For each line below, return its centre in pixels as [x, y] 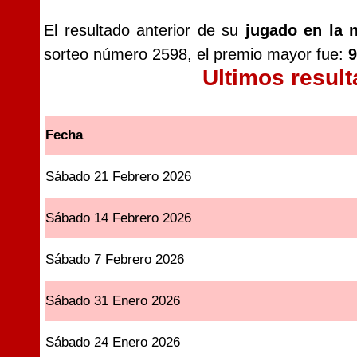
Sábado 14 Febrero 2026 [119, 218]
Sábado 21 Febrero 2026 [119, 177]
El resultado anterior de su [145, 30]
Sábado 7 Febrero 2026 [115, 259]
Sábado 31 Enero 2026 [113, 301]
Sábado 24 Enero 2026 [113, 342]
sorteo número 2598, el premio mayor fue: [196, 54]
